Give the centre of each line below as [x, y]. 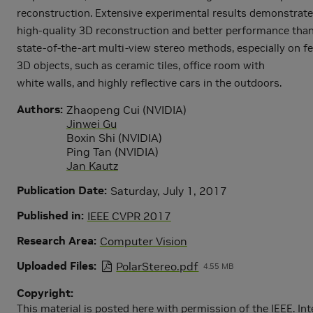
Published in [49, 215]
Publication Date [60, 190]
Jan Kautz [92, 165]
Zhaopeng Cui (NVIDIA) [126, 109]
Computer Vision [143, 241]
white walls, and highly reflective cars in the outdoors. [149, 82]
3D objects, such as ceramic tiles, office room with [141, 65]
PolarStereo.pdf [158, 266]
